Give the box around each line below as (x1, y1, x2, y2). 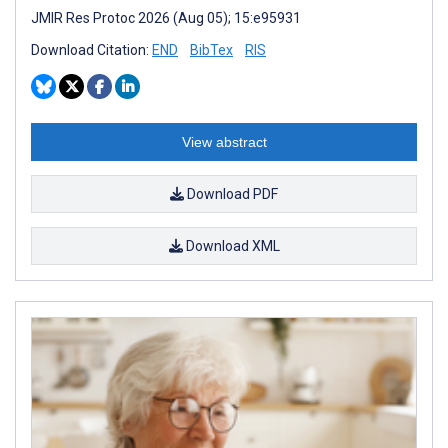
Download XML (182, 237, 280, 254)
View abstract (181, 133, 267, 150)
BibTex (190, 41, 233, 58)
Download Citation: (31, 41, 152, 58)
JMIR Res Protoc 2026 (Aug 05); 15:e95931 (31, 9, 301, 26)
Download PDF (184, 185, 278, 202)
